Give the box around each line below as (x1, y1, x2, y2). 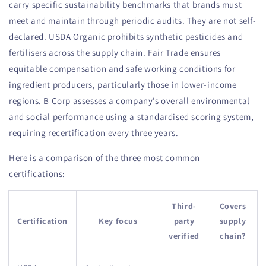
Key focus (99, 215, 138, 226)
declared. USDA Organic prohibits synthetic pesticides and (9, 30, 243, 42)
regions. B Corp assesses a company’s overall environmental (9, 94, 250, 106)
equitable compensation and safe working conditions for (9, 62, 236, 74)
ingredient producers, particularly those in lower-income (9, 78, 237, 90)
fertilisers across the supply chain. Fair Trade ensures (9, 46, 221, 58)
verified (169, 230, 199, 241)
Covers (219, 200, 246, 211)
